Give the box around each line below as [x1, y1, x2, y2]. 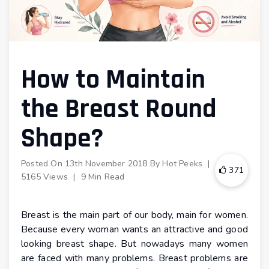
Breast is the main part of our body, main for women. [21, 208, 248, 222]
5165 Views [21, 171, 71, 183]
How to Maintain [21, 62, 205, 98]
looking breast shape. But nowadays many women [21, 237, 248, 251]
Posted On [21, 157, 65, 169]
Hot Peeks [162, 157, 203, 169]
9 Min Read [80, 171, 125, 183]
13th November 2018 [65, 157, 148, 169]
